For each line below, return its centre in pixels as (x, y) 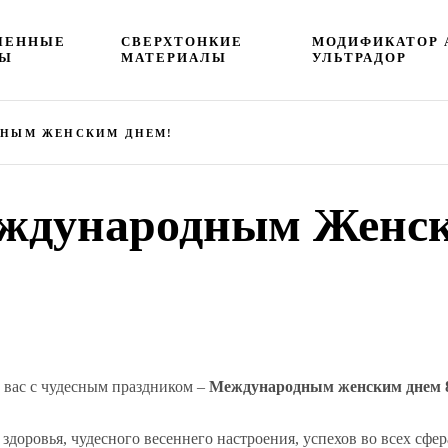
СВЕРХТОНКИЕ (182, 41)
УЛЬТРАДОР (359, 57)
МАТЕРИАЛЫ (174, 57)
